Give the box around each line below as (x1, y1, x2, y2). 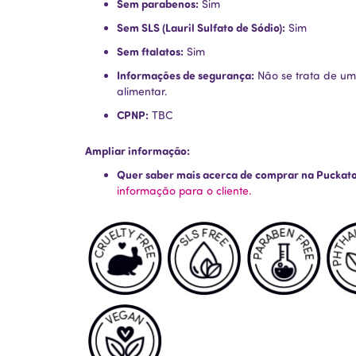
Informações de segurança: (117, 68, 254, 83)
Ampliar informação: (85, 143, 190, 159)
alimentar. (117, 84, 168, 99)
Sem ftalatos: (117, 44, 184, 60)
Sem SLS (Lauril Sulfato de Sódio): (117, 20, 285, 36)
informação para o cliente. (117, 184, 252, 198)
